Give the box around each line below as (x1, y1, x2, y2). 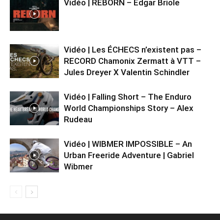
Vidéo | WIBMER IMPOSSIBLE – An (64, 139, 192, 149)
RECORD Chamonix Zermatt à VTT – (64, 56, 201, 66)
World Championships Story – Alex (64, 103, 193, 113)
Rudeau (64, 114, 92, 125)
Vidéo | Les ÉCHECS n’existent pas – (64, 45, 201, 55)
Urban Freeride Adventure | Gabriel (64, 150, 194, 161)
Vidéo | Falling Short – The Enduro (64, 92, 192, 102)
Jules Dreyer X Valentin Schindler (64, 67, 190, 78)
